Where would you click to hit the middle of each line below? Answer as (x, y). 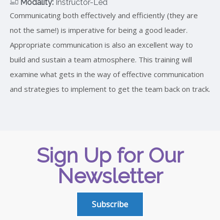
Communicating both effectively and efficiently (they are (104, 15)
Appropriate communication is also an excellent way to (101, 44)
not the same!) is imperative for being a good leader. (99, 30)
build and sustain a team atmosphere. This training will (101, 59)
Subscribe (110, 204)
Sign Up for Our (110, 155)
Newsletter (110, 176)
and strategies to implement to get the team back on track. (110, 89)
